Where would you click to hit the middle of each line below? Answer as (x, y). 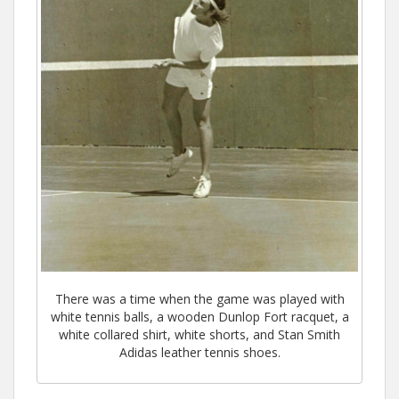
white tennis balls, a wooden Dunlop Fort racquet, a (199, 316)
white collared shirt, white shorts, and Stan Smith (199, 334)
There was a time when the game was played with (199, 298)
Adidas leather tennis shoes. (199, 352)
